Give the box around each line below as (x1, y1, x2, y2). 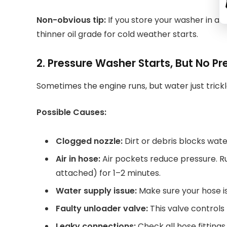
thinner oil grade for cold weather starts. (36, 28, 198, 41)
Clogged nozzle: (56, 135, 123, 147)
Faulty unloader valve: (56, 203, 148, 215)
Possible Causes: (36, 106, 106, 119)
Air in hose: (56, 153, 100, 165)
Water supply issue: (56, 185, 137, 197)
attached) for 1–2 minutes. (56, 167, 161, 179)
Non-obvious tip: (36, 14, 106, 26)
